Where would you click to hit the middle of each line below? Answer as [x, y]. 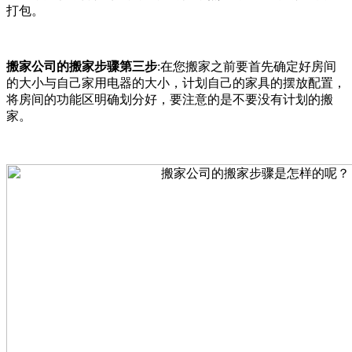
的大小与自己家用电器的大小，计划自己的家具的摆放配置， [176, 82]
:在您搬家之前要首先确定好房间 [247, 66]
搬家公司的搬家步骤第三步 [82, 66]
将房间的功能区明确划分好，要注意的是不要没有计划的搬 [170, 99]
